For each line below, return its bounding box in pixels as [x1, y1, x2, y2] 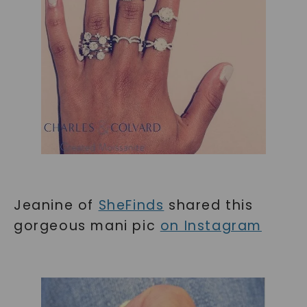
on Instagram [160, 216, 262, 235]
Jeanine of [13, 195, 99, 214]
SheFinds [98, 195, 164, 214]
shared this [164, 195, 254, 214]
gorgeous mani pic [13, 216, 160, 235]
